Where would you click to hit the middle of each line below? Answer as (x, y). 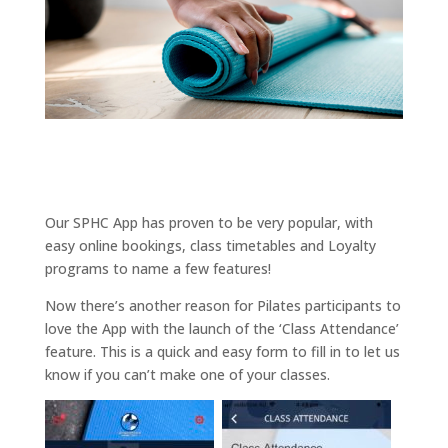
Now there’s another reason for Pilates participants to (222, 306)
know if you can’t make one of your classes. (187, 375)
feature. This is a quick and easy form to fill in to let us (222, 352)
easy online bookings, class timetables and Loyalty (210, 246)
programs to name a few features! (157, 269)
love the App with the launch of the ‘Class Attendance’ (221, 329)
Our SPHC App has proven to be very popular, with (208, 223)
